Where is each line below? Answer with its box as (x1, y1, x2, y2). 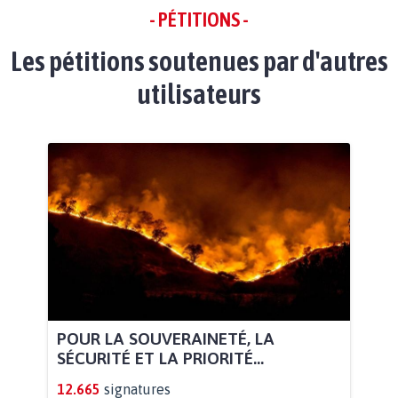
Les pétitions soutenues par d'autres (10, 44, 388, 77)
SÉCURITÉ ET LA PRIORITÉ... (57, 347, 264, 368)
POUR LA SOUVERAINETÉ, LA (57, 328, 275, 348)
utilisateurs (137, 76, 261, 110)
